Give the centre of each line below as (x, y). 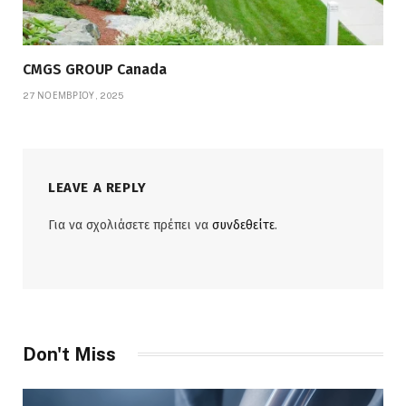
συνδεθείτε (243, 225)
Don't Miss (69, 354)
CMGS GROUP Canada (95, 69)
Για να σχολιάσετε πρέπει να (130, 225)
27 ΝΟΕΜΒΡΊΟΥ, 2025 (73, 95)
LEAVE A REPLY (97, 187)
